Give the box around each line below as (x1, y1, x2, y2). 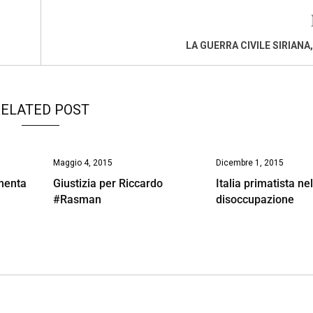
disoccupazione (216, 192, 295, 206)
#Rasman (52, 192, 101, 206)
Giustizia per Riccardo (52, 176, 163, 190)
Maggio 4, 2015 (52, 157, 112, 168)
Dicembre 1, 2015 (216, 157, 284, 168)
